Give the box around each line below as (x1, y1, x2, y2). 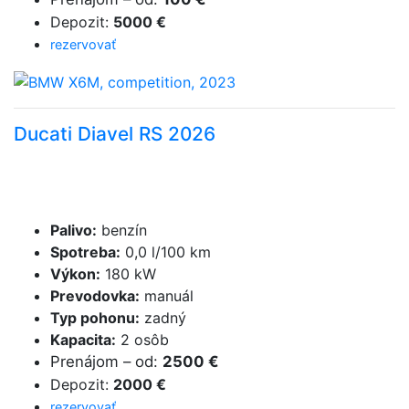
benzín (97, 220, 147, 239)
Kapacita (50, 330, 111, 349)
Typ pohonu (50, 308, 135, 327)
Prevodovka (50, 286, 135, 305)
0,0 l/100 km (121, 242, 211, 261)
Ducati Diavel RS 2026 (14, 121, 215, 145)
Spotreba (50, 242, 116, 261)
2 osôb (116, 330, 169, 349)
